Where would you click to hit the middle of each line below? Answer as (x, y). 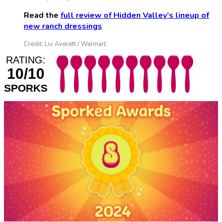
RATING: (26, 60)
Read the (42, 16)
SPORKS (26, 88)
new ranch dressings (63, 27)
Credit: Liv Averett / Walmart (65, 44)
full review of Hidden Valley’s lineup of (135, 16)
